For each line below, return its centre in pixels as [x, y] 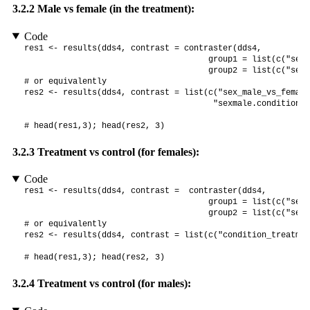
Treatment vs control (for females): [117, 152]
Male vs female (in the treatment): [114, 9]
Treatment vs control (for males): [112, 284]
